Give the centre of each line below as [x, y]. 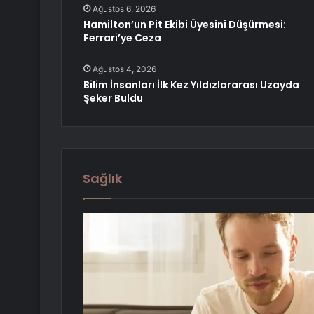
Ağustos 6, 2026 [124, 8]
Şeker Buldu [113, 98]
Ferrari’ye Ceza [122, 37]
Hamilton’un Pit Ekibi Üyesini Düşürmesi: [184, 24]
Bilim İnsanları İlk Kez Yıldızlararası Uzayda [191, 84]
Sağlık [102, 178]
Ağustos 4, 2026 [124, 69]
